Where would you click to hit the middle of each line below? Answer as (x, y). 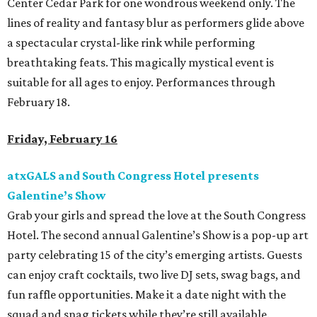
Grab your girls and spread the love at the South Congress (156, 215)
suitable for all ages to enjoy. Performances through (141, 82)
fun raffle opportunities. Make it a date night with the (146, 295)
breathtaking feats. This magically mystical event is (140, 63)
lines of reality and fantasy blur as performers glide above (156, 23)
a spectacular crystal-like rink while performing (131, 43)
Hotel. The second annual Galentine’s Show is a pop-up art (158, 235)
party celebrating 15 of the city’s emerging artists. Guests (155, 255)
